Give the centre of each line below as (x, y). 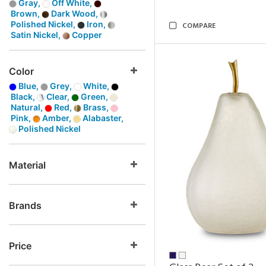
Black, (23, 96)
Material (27, 165)
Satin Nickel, (36, 35)
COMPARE (199, 26)
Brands (25, 205)
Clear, (58, 96)
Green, (94, 96)
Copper (86, 35)
